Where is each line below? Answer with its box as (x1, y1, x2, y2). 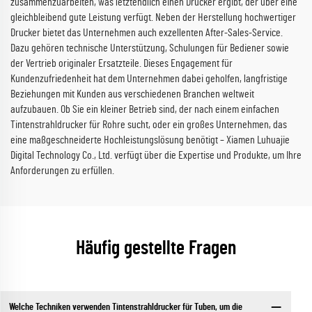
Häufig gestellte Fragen (76, 239, 236, 258)
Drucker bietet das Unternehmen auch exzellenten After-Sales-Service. (10, 27, 283, 38)
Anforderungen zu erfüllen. (10, 165, 114, 176)
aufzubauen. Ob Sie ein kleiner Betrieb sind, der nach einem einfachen (10, 104, 279, 115)
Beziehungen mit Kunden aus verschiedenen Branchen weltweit (10, 88, 254, 100)
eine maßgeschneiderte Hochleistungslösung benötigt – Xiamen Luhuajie (10, 134, 290, 146)
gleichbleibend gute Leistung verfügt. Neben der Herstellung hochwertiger (10, 12, 296, 23)
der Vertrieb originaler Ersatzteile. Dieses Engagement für (10, 58, 233, 69)
